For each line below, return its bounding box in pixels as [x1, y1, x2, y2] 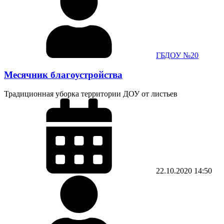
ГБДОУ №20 [156, 50, 198, 59]
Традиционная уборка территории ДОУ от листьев [4, 89, 177, 98]
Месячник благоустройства [4, 69, 122, 80]
